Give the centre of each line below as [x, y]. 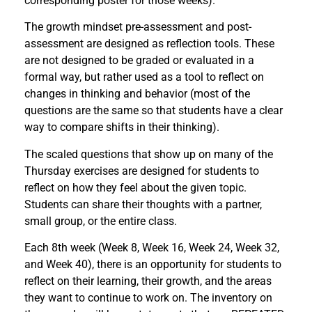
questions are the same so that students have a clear [154, 111]
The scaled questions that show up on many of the [149, 154]
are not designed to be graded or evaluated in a [139, 61]
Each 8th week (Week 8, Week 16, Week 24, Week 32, [152, 248]
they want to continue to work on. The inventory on [148, 298]
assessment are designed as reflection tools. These [149, 44]
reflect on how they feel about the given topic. [135, 187]
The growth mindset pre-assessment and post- [138, 27]
